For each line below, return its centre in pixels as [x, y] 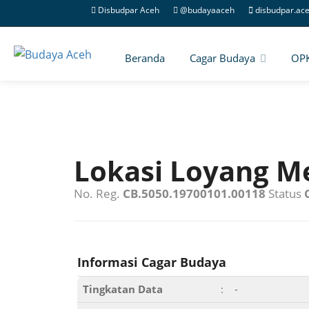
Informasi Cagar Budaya [152, 262]
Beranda [145, 58]
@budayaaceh [207, 10]
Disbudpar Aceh [129, 10]
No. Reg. [98, 193]
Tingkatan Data [123, 289]
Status [285, 193]
